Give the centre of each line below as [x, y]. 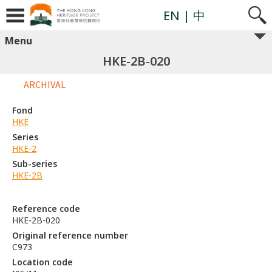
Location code [42, 262]
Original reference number [70, 235]
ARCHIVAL [45, 84]
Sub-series [35, 164]
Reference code [46, 209]
